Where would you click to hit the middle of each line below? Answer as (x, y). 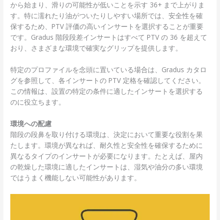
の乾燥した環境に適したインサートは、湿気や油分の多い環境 (107, 167)
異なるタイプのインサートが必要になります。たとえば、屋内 (107, 156)
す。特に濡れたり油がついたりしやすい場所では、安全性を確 (107, 16)
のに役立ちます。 (38, 102)
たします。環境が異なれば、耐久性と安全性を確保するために (107, 145)
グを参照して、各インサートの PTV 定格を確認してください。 (108, 81)
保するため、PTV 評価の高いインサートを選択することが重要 (107, 27)
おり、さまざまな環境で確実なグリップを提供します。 (96, 48)
